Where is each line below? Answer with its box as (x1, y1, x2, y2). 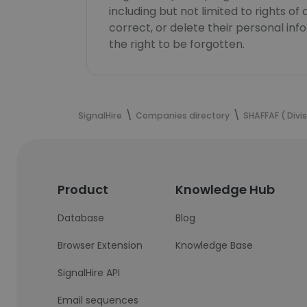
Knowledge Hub (175, 181, 275, 198)
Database (58, 211, 105, 225)
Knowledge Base (175, 238, 254, 252)
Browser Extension (58, 238, 143, 252)
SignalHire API (58, 266, 121, 280)
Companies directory (136, 110, 230, 121)
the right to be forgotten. (109, 36, 245, 52)
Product (58, 181, 109, 198)
